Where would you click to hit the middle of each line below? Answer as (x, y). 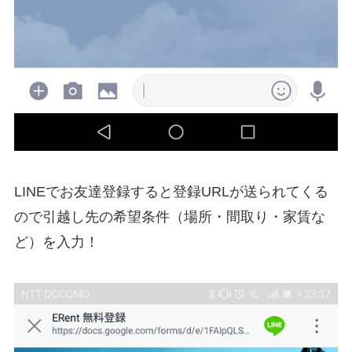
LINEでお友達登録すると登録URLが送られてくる (171, 191)
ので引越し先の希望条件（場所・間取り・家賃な (169, 216)
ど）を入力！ (56, 242)
